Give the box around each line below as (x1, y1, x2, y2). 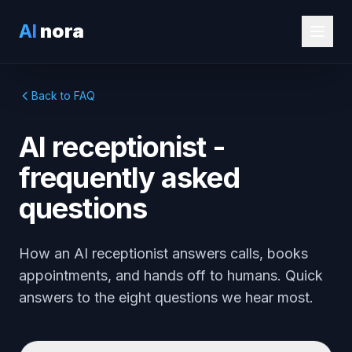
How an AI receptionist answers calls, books (19, 245, 308, 262)
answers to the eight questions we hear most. (19, 289, 313, 306)
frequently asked (19, 160, 240, 195)
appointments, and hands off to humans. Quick (19, 267, 323, 284)
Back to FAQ (31, 89, 95, 102)
